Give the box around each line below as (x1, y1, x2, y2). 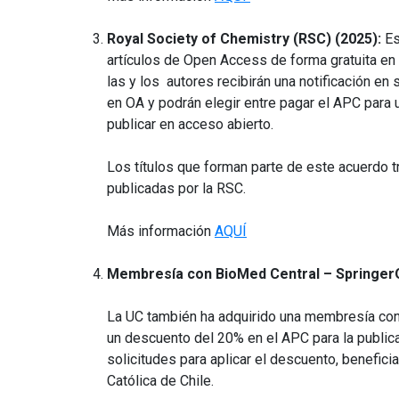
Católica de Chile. (107, 372, 214, 390)
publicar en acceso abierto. (107, 116, 273, 134)
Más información (107, 223, 215, 240)
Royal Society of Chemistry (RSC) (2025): (107, 30, 381, 48)
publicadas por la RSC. (107, 180, 246, 198)
